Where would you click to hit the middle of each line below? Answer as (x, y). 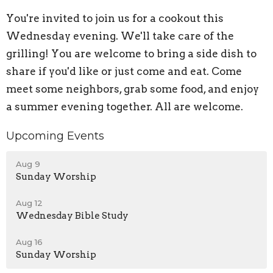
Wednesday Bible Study (72, 216)
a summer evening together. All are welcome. (125, 106)
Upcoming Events (55, 136)
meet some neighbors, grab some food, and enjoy (133, 89)
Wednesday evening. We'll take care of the (120, 36)
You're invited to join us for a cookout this (115, 18)
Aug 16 (29, 242)
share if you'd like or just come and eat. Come (124, 71)
